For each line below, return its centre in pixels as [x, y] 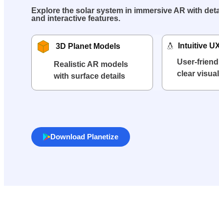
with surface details [89, 76]
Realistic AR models [91, 64]
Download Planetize [84, 136]
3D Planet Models [88, 46]
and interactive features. [76, 18]
